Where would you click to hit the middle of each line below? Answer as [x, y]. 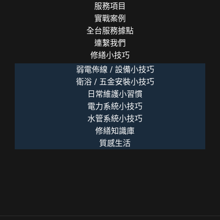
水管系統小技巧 [115, 118]
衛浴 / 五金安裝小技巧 [115, 82]
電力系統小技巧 [115, 106]
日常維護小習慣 [115, 94]
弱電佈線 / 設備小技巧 [115, 69]
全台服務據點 [110, 30]
